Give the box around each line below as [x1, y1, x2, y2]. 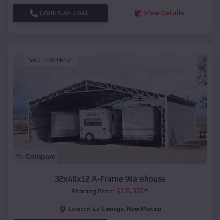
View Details [143, 9, 184, 17]
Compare [26, 152, 55, 161]
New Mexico [126, 206, 161, 213]
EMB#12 [45, 57, 72, 64]
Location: [68, 207, 92, 212]
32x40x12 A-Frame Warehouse [54, 175, 166, 184]
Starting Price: [71, 188, 114, 195]
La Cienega [92, 206, 124, 213]
